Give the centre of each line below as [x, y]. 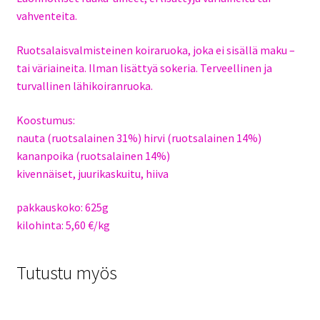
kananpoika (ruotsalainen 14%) [93, 155]
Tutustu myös [66, 272]
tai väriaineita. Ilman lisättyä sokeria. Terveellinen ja [144, 67]
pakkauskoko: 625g [62, 207]
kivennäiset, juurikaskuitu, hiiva [92, 173]
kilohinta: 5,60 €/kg [63, 225]
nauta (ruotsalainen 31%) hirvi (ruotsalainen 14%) [139, 137]
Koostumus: [45, 120]
